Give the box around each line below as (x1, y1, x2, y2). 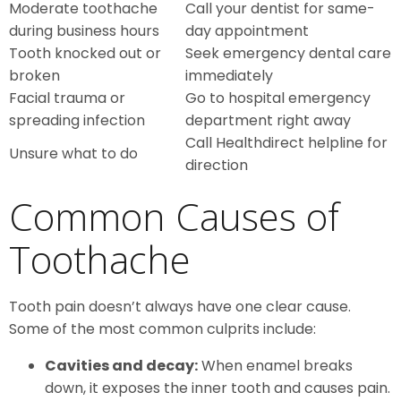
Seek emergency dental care (185, 42, 391, 64)
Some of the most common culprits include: (9, 318, 316, 339)
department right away (185, 109, 351, 131)
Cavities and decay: (45, 354, 198, 376)
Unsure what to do (9, 142, 138, 164)
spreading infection (9, 109, 145, 131)
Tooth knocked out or (9, 42, 161, 64)
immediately (185, 64, 273, 86)
